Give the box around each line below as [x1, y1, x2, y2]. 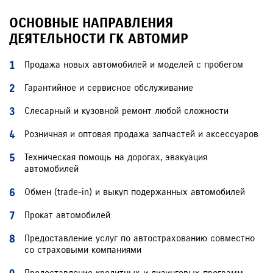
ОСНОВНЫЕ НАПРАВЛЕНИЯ [9, 15, 173, 31]
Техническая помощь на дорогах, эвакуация [24, 152, 207, 163]
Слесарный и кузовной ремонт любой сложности [24, 105, 229, 116]
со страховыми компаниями [24, 244, 141, 255]
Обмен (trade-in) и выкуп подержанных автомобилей [24, 186, 245, 197]
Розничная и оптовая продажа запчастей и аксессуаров [24, 129, 258, 140]
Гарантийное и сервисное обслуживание [24, 82, 193, 93]
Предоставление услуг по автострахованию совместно [24, 233, 255, 244]
